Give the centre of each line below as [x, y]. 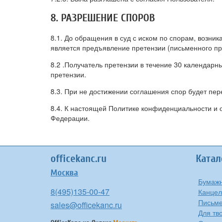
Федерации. [70, 118]
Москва [64, 173]
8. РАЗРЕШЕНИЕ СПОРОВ [103, 18]
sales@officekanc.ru [86, 205]
